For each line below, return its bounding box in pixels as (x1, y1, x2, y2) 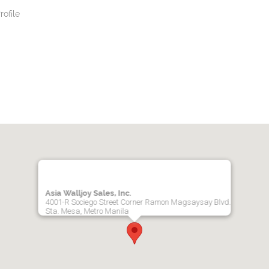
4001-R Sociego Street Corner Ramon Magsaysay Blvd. (45, 197, 231, 207)
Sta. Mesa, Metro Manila (45, 206, 129, 216)
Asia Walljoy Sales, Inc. (45, 188, 131, 198)
